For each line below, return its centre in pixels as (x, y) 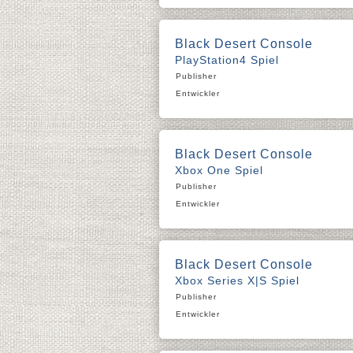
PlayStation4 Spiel (227, 60)
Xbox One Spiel (219, 170)
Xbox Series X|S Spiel (237, 281)
